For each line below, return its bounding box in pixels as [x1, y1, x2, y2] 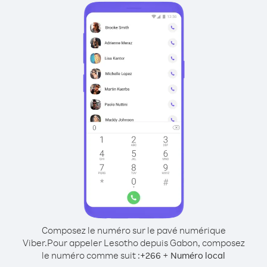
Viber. [22, 237, 47, 249]
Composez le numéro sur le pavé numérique [41, 224, 226, 236]
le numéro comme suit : [42, 249, 140, 261]
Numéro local [170, 250, 225, 261]
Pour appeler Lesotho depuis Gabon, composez [46, 237, 245, 249]
